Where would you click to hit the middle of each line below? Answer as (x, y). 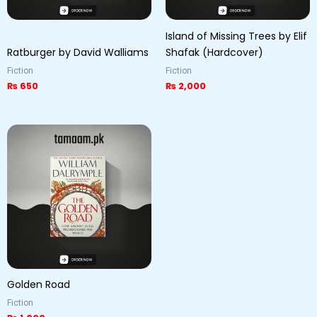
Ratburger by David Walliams (78, 52)
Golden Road (39, 284)
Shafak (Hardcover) (214, 52)
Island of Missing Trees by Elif (236, 36)
